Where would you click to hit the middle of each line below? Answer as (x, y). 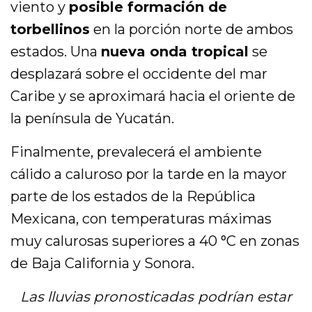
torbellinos (50, 30)
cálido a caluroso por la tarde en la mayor (149, 174)
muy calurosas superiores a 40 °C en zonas (155, 241)
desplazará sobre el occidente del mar (139, 74)
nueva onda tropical (175, 52)
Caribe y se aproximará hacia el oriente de (153, 96)
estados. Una (56, 52)
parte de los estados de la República (133, 197)
